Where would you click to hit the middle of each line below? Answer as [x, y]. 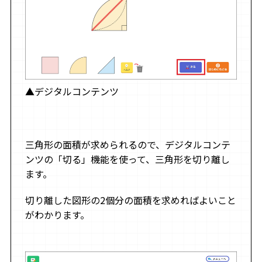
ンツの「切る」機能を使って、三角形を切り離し [127, 159]
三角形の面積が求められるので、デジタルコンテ [127, 145]
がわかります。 [57, 215]
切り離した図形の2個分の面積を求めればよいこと [130, 200]
